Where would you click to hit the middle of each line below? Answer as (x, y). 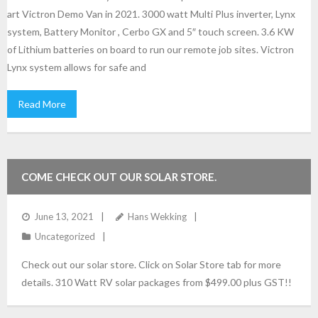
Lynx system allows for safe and (77, 67)
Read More (42, 104)
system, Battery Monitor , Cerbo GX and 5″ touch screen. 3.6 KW (150, 31)
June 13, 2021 (64, 216)
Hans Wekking (157, 216)
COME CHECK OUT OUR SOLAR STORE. (119, 176)
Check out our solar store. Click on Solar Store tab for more (151, 264)
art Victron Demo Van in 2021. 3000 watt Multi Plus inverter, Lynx (151, 13)
